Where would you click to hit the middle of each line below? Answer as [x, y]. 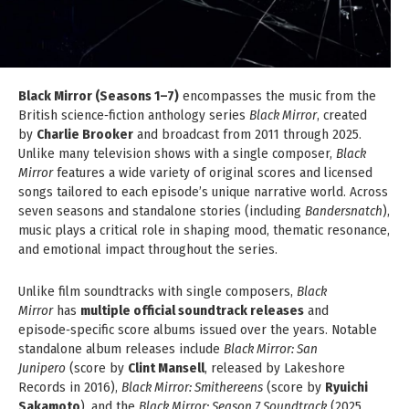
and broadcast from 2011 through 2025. [247, 134]
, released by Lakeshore [275, 367]
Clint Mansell [166, 367]
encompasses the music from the [278, 95]
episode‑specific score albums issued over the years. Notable [198, 329]
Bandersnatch [344, 210]
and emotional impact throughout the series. [148, 249]
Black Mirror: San [271, 348]
